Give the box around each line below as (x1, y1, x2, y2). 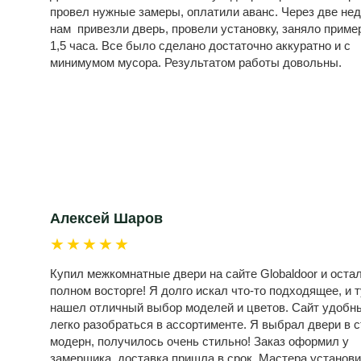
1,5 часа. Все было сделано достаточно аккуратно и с (50, 39, 351, 52)
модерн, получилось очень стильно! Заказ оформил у (50, 334, 349, 348)
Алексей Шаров (50, 210, 163, 226)
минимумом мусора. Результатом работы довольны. (50, 56, 342, 69)
